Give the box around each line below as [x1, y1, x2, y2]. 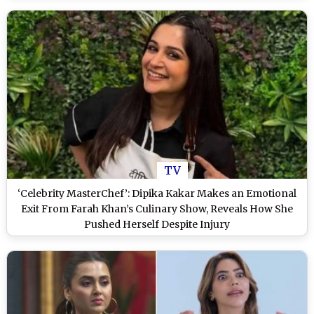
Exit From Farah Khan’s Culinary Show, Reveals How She [21, 203, 293, 216]
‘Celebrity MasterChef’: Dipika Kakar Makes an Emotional [18, 187, 296, 200]
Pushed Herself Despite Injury [84, 218, 230, 231]
